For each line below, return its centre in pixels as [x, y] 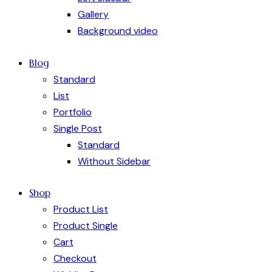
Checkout [75, 259]
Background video [118, 30]
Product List [81, 209]
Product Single [86, 226]
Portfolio [73, 112]
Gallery [93, 14]
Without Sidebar [114, 161]
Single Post [78, 128]
